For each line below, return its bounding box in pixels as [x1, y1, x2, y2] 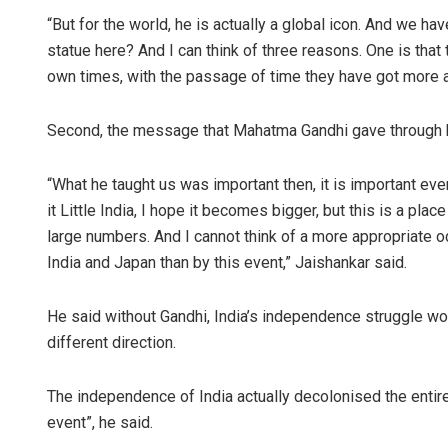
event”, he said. [47, 413, 153, 433]
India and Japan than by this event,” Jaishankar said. [47, 253, 407, 273]
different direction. [47, 333, 176, 353]
